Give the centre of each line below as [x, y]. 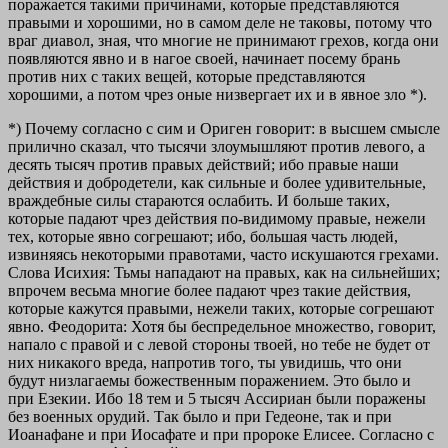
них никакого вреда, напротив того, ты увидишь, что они [205, 363]
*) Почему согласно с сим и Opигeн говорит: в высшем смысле [224, 129]
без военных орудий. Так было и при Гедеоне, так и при [200, 417]
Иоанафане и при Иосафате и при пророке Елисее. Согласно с [221, 435]
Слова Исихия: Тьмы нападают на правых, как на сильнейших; [224, 273]
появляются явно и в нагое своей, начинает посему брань [204, 59]
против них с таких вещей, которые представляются [186, 77]
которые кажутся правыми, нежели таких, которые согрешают [221, 309]
